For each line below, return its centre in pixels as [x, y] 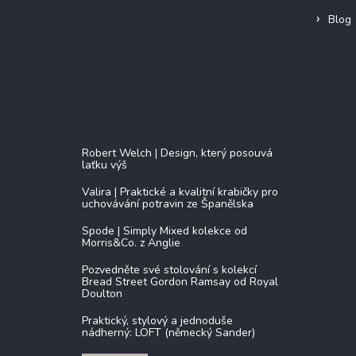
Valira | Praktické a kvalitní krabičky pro [180, 192]
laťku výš [104, 165]
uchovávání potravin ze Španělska [168, 204]
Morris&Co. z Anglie [131, 243]
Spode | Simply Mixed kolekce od [164, 231]
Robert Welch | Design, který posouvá [177, 153]
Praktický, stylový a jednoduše [157, 321]
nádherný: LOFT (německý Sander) [168, 333]
